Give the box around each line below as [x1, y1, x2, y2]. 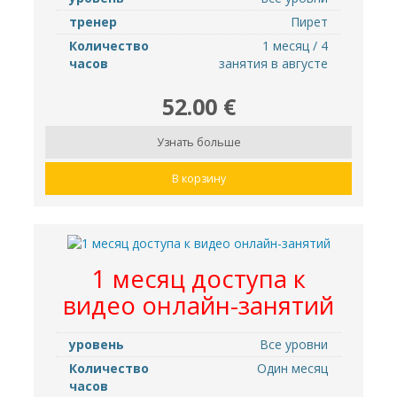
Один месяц [257, 359, 328, 377]
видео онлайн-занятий [63, 288, 334, 322]
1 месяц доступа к [91, 261, 306, 295]
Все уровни [260, 335, 328, 353]
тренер [69, 13, 117, 31]
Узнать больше [156, 135, 241, 151]
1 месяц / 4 [262, 37, 328, 55]
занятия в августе [219, 55, 328, 73]
